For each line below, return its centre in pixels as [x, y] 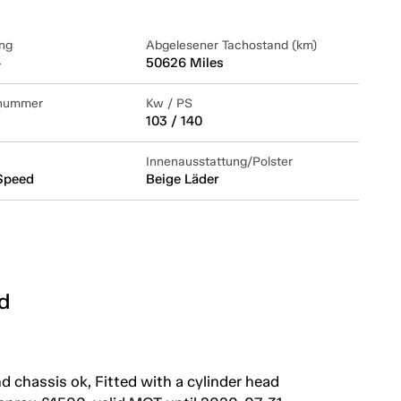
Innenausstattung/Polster [219, 161]
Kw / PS [169, 103]
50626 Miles [184, 62]
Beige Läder [182, 179]
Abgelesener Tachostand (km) [231, 45]
